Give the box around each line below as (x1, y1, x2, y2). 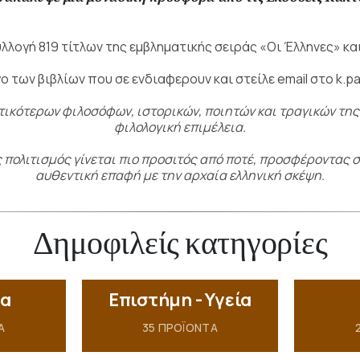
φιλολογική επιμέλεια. (114, 117, 246, 136)
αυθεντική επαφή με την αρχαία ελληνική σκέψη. (35, 166, 325, 184)
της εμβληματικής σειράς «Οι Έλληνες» (105, 37, 343, 55)
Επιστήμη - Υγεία (108, 287, 252, 312)
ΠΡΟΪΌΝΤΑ (155, 319, 218, 335)
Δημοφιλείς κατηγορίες (32, 219, 328, 264)
